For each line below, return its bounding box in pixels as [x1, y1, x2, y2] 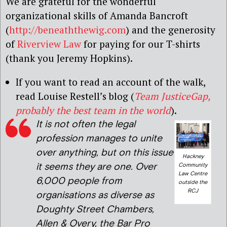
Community [178, 162, 207, 169]
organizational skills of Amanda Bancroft [6, 9, 188, 22]
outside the [178, 179, 207, 186]
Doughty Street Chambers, [36, 203, 154, 216]
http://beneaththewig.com [9, 23, 126, 36]
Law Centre [178, 170, 207, 178]
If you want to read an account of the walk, [16, 75, 205, 89]
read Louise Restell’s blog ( [16, 90, 134, 103]
